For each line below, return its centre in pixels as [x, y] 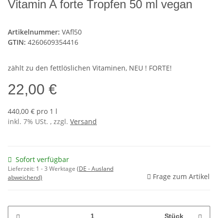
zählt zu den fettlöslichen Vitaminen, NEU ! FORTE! [90, 68]
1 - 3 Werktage [56, 168]
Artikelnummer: [35, 32]
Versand [83, 121]
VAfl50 [72, 32]
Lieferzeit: [22, 168]
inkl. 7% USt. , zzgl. [39, 121]
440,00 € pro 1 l [33, 111]
